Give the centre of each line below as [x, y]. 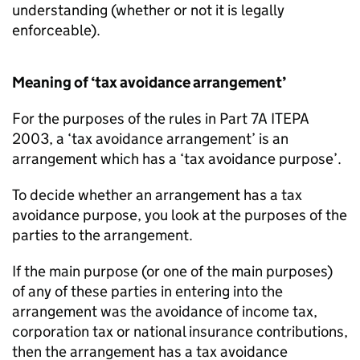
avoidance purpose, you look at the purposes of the [180, 215]
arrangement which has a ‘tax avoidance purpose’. [177, 159]
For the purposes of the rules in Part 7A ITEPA [161, 119]
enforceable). [56, 30]
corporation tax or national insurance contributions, [180, 331]
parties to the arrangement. [102, 235]
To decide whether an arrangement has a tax [157, 195]
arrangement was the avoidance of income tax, [165, 311]
